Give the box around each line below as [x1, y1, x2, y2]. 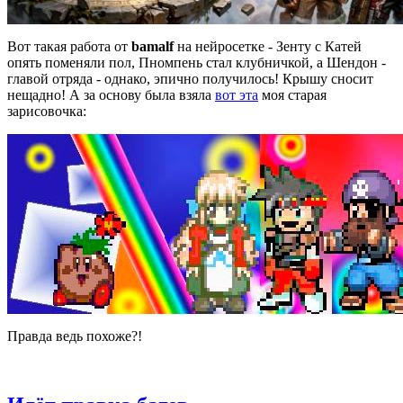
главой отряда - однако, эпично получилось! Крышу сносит [7, 70, 373, 86]
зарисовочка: [7, 103, 86, 119]
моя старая [258, 86, 327, 103]
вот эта [215, 86, 258, 103]
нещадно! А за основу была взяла [7, 86, 215, 103]
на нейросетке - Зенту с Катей [174, 38, 362, 54]
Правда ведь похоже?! [7, 327, 142, 344]
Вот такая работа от [7, 38, 131, 54]
